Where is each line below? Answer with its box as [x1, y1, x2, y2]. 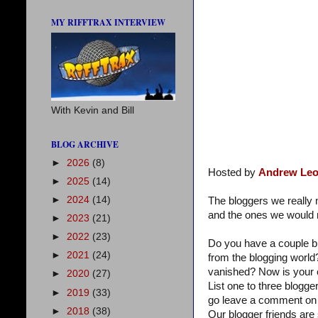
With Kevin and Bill [51, 105, 134, 116]
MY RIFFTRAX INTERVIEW [51, 16, 165, 29]
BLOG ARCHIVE [51, 138, 119, 151]
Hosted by [208, 167, 258, 179]
